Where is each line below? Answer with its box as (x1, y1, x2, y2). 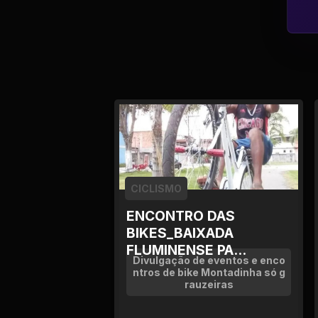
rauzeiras (184, 278, 234, 290)
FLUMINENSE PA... (126, 241, 246, 258)
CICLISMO (131, 182, 182, 194)
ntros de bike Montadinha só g (132, 266, 285, 278)
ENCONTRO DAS (126, 207, 235, 224)
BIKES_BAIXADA (126, 224, 234, 241)
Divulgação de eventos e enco (132, 254, 285, 266)
